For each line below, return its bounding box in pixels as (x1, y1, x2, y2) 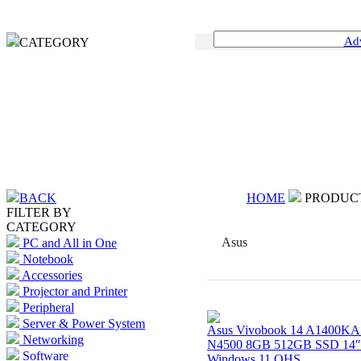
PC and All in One (23, 236, 117, 250)
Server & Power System (23, 317, 145, 330)
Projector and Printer (23, 284, 127, 298)
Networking (23, 333, 84, 346)
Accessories (22, 268, 82, 282)
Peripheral (23, 301, 74, 314)
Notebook (23, 252, 73, 266)
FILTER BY (6, 205, 72, 219)
